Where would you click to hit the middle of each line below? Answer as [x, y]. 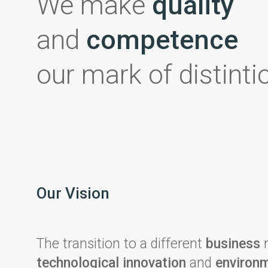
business [233, 244]
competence [162, 40]
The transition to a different [121, 244]
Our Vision [73, 193]
